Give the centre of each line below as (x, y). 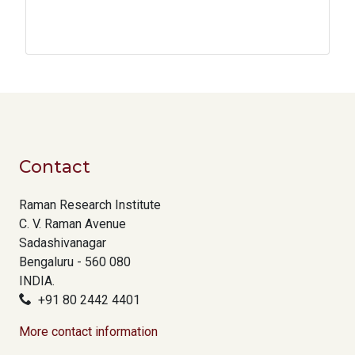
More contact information (88, 332)
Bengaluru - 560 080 (75, 262)
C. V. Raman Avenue (73, 224)
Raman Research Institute (90, 205)
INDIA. (37, 281)
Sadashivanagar (63, 243)
